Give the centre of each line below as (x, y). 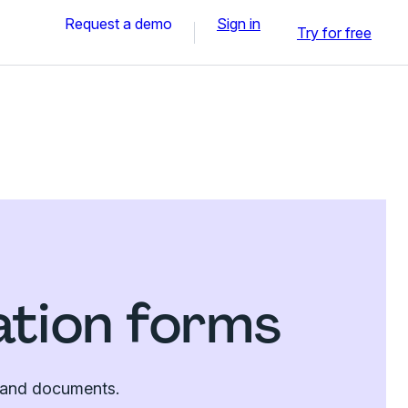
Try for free (334, 32)
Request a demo (118, 23)
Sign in (239, 23)
